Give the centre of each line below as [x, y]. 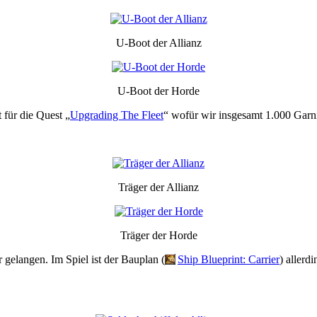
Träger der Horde [158, 235]
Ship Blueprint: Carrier [229, 259]
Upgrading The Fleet [117, 115]
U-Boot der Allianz [158, 42]
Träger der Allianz [158, 187]
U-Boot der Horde [158, 91]
